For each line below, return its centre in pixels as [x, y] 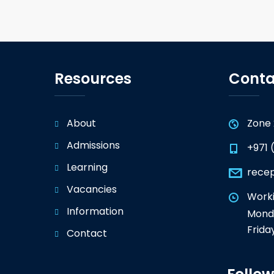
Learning [87, 167]
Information [95, 211]
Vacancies [92, 189]
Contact [87, 233]
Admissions [93, 145]
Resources [93, 79]
